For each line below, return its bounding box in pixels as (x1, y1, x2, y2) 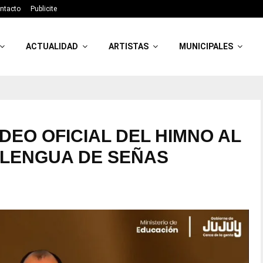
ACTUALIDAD (26, 42, 79, 51)
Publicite (31, 5, 57, 13)
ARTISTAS (109, 42, 149, 51)
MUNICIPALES (179, 42, 234, 51)
